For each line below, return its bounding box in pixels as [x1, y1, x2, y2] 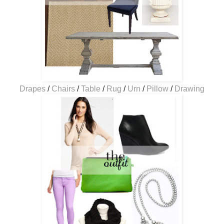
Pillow [146, 84, 168, 93]
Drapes [19, 84, 45, 93]
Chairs [51, 84, 75, 93]
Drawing [174, 84, 204, 93]
